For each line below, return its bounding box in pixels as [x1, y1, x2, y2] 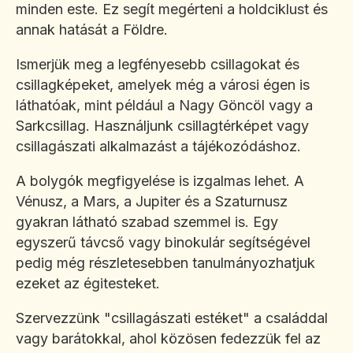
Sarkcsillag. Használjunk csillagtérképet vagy [16, 117, 309, 135]
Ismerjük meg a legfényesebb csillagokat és [16, 56, 299, 73]
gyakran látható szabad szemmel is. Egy [16, 214, 278, 231]
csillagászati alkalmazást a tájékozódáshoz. [16, 138, 301, 155]
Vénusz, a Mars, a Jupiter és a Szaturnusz [16, 193, 288, 210]
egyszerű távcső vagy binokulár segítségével [16, 234, 310, 251]
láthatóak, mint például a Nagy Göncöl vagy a [16, 97, 313, 114]
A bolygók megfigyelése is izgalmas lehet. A [16, 173, 304, 190]
